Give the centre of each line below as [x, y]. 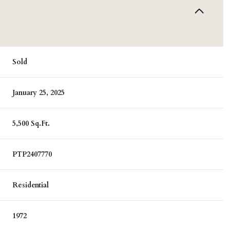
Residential [31, 185]
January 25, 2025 [39, 93]
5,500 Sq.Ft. [31, 124]
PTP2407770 [32, 155]
